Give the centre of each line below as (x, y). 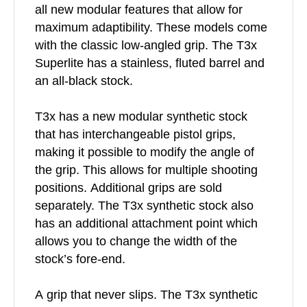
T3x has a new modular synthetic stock (141, 117)
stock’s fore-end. (80, 259)
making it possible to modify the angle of (145, 152)
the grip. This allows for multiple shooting (146, 170)
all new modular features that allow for (139, 10)
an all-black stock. (84, 81)
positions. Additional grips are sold (128, 188)
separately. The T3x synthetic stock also (144, 206)
